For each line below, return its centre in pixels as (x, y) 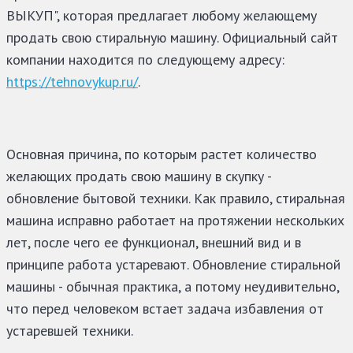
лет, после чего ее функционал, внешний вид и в (154, 243)
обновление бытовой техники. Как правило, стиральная (176, 199)
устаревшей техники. (70, 331)
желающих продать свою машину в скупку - (139, 176)
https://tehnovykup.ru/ (72, 82)
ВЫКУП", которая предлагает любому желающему (162, 16)
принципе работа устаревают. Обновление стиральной (173, 265)
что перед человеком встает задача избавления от (165, 309)
